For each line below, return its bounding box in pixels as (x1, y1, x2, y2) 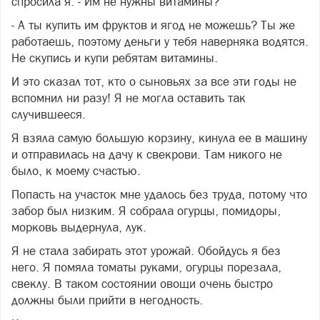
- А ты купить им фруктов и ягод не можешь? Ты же (11, 17, 295, 32)
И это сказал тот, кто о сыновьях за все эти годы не (11, 74, 296, 89)
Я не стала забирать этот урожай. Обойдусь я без (11, 243, 281, 258)
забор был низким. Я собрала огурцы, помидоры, (11, 203, 281, 218)
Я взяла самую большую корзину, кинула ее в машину (11, 130, 307, 145)
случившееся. (11, 106, 86, 121)
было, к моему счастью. (11, 163, 141, 178)
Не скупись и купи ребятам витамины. (11, 50, 218, 65)
